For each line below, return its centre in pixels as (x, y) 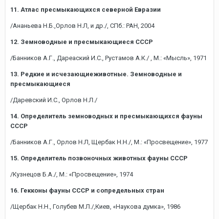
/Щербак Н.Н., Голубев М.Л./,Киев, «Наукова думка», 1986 (95, 207)
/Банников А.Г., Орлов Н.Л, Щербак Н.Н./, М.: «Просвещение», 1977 (109, 142)
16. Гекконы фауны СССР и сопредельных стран (87, 190)
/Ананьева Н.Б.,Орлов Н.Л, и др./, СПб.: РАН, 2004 (82, 26)
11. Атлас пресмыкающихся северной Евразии (86, 10)
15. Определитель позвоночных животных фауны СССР (99, 158)
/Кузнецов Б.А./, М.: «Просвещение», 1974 (72, 174)
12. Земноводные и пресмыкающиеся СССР (82, 42)
